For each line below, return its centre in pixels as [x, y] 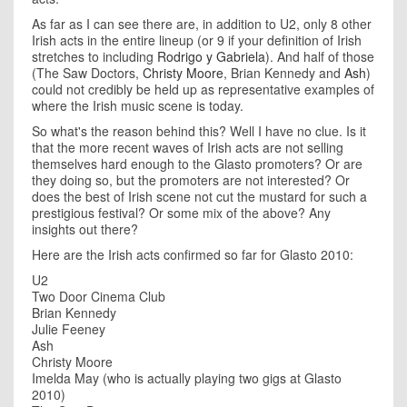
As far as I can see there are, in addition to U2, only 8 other [202, 24]
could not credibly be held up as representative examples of [203, 89]
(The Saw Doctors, [87, 73]
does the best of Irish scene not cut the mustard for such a [199, 196]
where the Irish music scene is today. [139, 105]
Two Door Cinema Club [99, 296]
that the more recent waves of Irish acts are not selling [188, 147]
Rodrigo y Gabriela [211, 56]
